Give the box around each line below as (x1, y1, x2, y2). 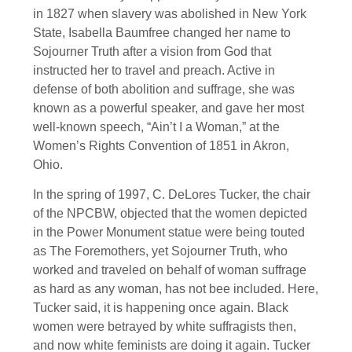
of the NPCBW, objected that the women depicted (33, 207, 307, 220)
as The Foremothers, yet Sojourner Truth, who (33, 244, 288, 258)
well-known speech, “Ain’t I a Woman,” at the (33, 119, 280, 134)
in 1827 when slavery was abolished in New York (33, 6, 306, 20)
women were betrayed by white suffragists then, (33, 320, 296, 333)
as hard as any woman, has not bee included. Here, (33, 282, 318, 295)
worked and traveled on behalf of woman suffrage (33, 263, 306, 277)
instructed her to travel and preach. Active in (33, 63, 275, 77)
